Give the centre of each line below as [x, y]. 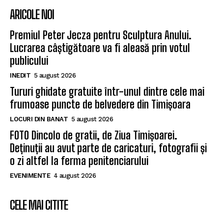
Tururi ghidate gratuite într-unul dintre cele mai [107, 91]
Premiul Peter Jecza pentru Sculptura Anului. [101, 35]
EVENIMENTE [30, 175]
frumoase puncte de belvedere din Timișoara [100, 104]
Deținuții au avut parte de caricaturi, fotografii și [108, 148]
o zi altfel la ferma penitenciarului [79, 161]
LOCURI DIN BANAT [39, 119]
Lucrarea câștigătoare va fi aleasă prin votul [100, 48]
